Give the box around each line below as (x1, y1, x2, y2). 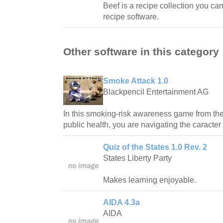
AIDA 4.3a (103, 198, 140, 207)
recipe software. (103, 12, 159, 21)
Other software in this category (63, 46, 219, 58)
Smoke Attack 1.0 (103, 77, 168, 86)
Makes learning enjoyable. (103, 176, 196, 185)
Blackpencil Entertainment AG (103, 88, 209, 97)
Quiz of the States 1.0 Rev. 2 (103, 143, 207, 152)
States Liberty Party (103, 154, 172, 163)
